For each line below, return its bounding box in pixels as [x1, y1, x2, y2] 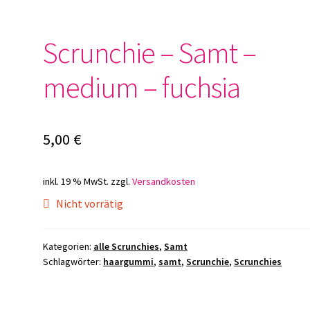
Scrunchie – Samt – [43, 35, 257, 71]
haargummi [103, 255, 154, 268]
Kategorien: [43, 240, 94, 253]
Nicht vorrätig [55, 197, 123, 211]
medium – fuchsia [43, 69, 241, 106]
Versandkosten [132, 175, 196, 188]
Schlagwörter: [43, 255, 104, 268]
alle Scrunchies [93, 240, 160, 253]
